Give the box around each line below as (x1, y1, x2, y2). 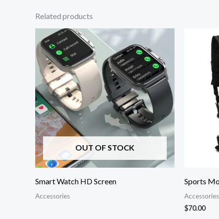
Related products (35, 11, 93, 21)
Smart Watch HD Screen (35, 176, 116, 186)
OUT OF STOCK (75, 142, 134, 152)
